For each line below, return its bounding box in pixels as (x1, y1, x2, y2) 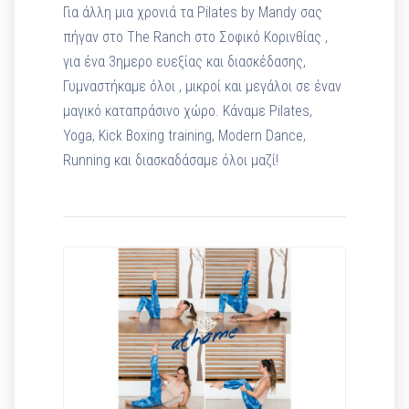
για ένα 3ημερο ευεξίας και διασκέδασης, (63, 53, 307, 71)
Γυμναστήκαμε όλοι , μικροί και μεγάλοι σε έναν (63, 78, 342, 96)
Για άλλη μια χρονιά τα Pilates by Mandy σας (63, 4, 323, 22)
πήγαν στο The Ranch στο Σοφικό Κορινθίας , (63, 28, 329, 47)
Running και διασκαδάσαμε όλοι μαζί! (63, 152, 279, 170)
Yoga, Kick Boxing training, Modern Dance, (63, 127, 307, 145)
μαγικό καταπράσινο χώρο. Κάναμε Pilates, (63, 102, 313, 121)
